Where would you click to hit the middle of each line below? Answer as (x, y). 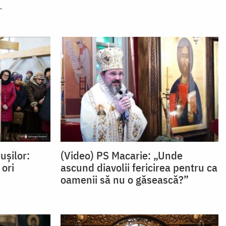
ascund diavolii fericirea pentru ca (139, 167)
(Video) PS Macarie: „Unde (121, 155)
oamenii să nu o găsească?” (124, 180)
